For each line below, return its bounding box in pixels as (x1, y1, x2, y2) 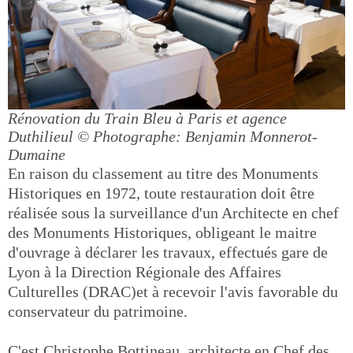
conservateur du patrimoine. (8, 303, 188, 320)
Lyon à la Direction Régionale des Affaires (8, 263, 281, 281)
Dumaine (8, 146, 65, 163)
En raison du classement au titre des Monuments (8, 165, 318, 182)
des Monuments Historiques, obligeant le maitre (8, 224, 317, 241)
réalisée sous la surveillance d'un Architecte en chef (8, 204, 339, 221)
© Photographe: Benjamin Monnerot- (77, 128, 318, 145)
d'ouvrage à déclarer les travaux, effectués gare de (8, 243, 328, 261)
